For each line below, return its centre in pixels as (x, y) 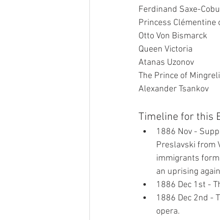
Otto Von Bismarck (173, 36)
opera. (168, 211)
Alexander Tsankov (174, 89)
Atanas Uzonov (166, 63)
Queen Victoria (165, 49)
